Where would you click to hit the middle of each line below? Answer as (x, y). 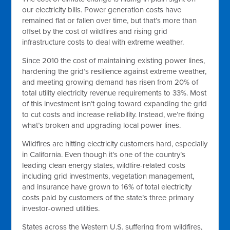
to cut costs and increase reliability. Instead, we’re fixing (113, 114)
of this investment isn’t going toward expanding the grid (115, 104)
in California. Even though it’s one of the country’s (104, 155)
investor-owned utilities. (61, 208)
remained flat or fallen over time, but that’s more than (110, 21)
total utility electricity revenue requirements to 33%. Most (114, 93)
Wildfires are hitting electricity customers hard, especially (115, 144)
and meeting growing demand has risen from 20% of (110, 82)
